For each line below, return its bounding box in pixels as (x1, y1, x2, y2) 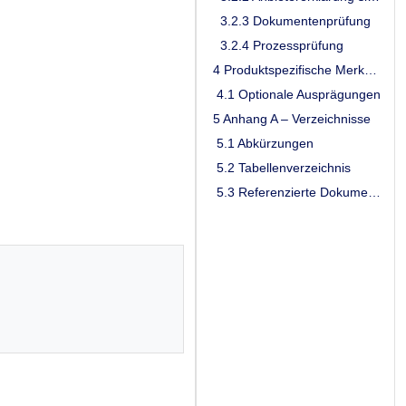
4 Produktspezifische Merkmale (364, 62, 377, 77)
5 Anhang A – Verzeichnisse (209, 111, 371, 126)
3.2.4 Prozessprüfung (209, 37, 343, 53)
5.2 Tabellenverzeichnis (209, 159, 351, 175)
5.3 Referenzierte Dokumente (368, 184, 381, 199)
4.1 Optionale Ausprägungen (209, 86, 381, 101)
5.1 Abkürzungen (209, 135, 314, 150)
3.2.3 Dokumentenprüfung (209, 13, 371, 28)
